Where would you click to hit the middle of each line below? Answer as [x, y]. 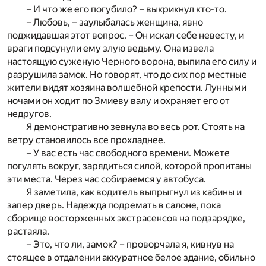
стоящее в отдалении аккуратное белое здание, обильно [131, 257]
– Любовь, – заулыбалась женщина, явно [115, 22]
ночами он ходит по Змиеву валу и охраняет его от [118, 100]
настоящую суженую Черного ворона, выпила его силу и [132, 61]
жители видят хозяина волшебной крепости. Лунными [127, 87]
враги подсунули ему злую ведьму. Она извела [110, 48]
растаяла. [28, 231]
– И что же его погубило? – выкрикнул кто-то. [126, 9]
